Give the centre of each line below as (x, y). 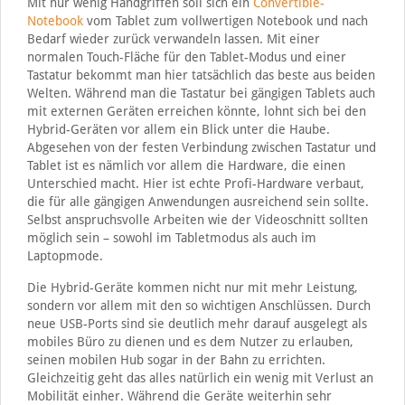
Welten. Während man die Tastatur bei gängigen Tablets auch (201, 93)
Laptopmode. (65, 255)
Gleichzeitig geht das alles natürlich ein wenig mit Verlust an (200, 377)
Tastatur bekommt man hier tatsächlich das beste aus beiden (201, 75)
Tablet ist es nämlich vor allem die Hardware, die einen (186, 165)
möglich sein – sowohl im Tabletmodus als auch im (171, 237)
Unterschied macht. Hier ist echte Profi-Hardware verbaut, (195, 183)
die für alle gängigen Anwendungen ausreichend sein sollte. (198, 201)
